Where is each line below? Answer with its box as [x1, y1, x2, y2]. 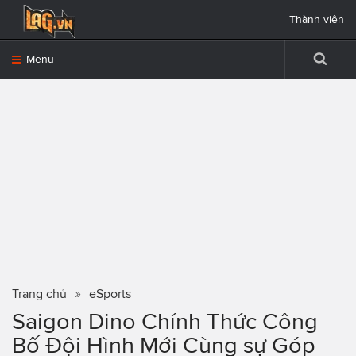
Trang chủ [12, 287, 67, 300]
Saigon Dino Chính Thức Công [12, 308, 318, 334]
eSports [89, 287, 131, 300]
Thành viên [289, 14, 344, 25]
